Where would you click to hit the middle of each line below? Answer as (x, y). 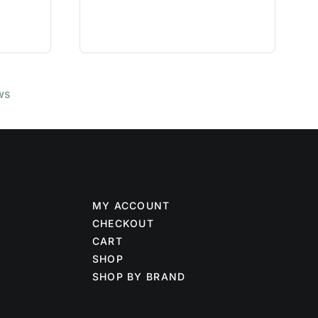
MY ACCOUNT (131, 205)
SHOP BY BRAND (139, 276)
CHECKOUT (123, 223)
